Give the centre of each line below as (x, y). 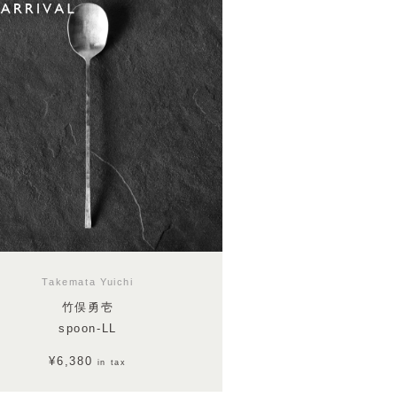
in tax (112, 362)
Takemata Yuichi (88, 281)
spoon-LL (88, 328)
